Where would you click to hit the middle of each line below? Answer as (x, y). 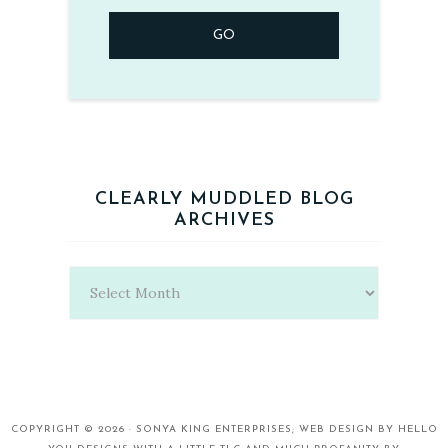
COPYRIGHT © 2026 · (73, 429)
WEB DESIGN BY (346, 429)
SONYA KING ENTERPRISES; (215, 429)
